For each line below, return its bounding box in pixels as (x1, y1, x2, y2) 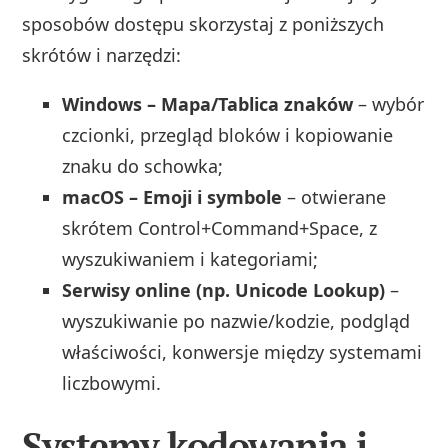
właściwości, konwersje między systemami (62, 340, 423, 365)
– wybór (353, 92, 425, 117)
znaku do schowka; (62, 154, 224, 179)
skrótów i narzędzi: (22, 43, 182, 68)
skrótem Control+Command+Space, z (62, 216, 378, 241)
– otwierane (282, 185, 387, 210)
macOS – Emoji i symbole (62, 185, 283, 210)
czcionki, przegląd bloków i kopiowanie (62, 123, 394, 148)
